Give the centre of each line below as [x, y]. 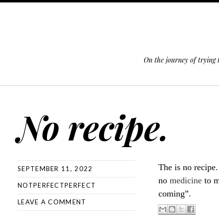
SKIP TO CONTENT [36, 94]
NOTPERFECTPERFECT [57, 185]
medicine [186, 180]
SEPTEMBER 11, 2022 [55, 169]
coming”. [176, 194]
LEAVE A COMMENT [52, 202]
